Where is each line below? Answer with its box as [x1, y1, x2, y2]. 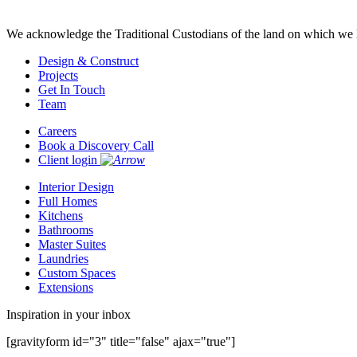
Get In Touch [38, 82, 105, 96]
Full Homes [38, 194, 97, 208]
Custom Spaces [38, 265, 116, 280]
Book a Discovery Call [38, 138, 154, 152]
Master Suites [38, 237, 106, 251]
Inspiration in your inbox [6, 307, 131, 321]
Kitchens [38, 208, 83, 222]
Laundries [38, 251, 88, 265]
